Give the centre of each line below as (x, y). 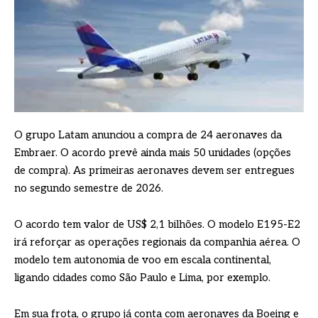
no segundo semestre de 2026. (89, 188)
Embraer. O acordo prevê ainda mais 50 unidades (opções (153, 152)
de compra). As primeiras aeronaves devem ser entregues (154, 170)
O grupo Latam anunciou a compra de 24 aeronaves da (148, 135)
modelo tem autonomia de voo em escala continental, (143, 259)
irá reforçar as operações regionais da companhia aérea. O (157, 242)
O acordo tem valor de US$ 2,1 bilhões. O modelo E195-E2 (157, 224)
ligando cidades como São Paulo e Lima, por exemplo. (142, 277)
